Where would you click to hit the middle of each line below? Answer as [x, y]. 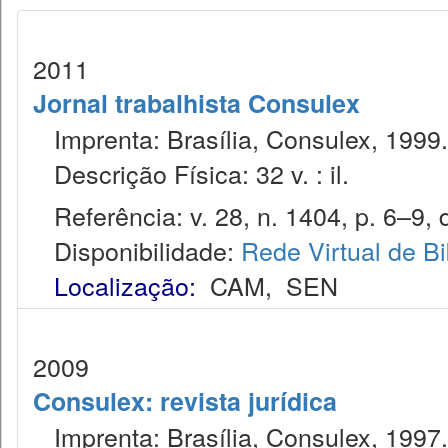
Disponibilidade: [137, 250]
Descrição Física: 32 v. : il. [191, 173]
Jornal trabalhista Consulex [196, 103]
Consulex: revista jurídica [185, 401]
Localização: [125, 285]
